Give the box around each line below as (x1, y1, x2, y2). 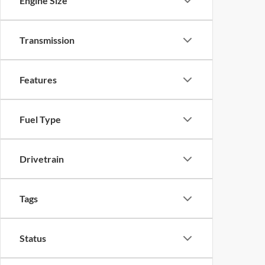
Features (20, 74, 57, 85)
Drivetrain (20, 153, 64, 164)
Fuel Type (20, 114, 61, 125)
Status (20, 232, 46, 244)
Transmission (20, 34, 75, 46)
